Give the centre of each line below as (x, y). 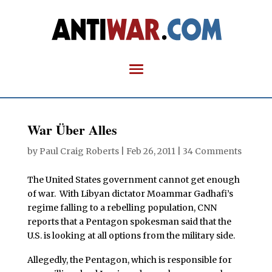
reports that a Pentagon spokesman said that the (129, 222)
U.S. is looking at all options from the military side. (131, 236)
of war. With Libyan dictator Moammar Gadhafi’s (130, 194)
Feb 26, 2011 (151, 151)
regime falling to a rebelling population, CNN (122, 208)
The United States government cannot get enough (133, 180)
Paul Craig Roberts (79, 151)
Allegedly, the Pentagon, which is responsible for (129, 260)
